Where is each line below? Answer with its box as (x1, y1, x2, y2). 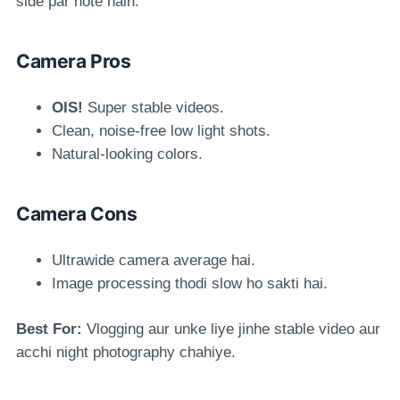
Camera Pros (16, 49, 131, 72)
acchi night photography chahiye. (16, 343, 236, 361)
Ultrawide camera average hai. (52, 251, 255, 269)
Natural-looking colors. (52, 145, 203, 162)
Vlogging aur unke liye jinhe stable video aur (82, 320, 380, 337)
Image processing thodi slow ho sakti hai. (52, 274, 328, 292)
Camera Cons (16, 202, 137, 225)
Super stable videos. (83, 98, 224, 116)
